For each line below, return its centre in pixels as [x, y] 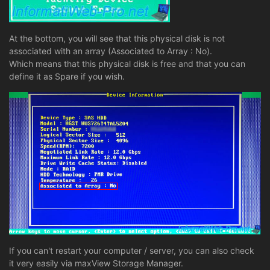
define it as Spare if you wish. [67, 77]
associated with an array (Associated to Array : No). [111, 51]
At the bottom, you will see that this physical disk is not [117, 39]
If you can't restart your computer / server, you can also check [132, 250]
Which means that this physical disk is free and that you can [127, 64]
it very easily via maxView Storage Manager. [96, 263]
